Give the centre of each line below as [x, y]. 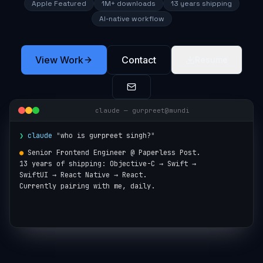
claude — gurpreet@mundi [142, 110]
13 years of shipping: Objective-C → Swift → [108, 164]
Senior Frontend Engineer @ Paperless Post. [114, 153]
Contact [139, 60]
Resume [211, 60]
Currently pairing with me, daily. [87, 186]
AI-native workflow [131, 19]
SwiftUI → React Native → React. [83, 175]
